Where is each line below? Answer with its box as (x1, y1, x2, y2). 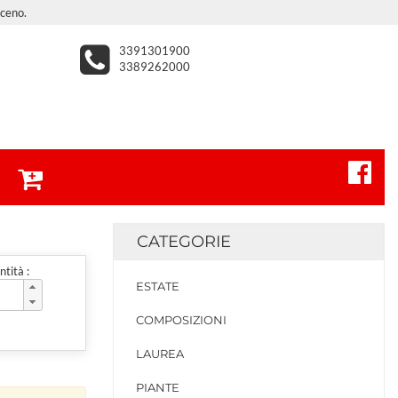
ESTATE (136, 279, 179, 293)
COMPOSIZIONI (136, 313, 227, 327)
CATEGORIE (137, 232, 231, 251)
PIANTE (136, 380, 179, 394)
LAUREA (136, 346, 184, 361)
